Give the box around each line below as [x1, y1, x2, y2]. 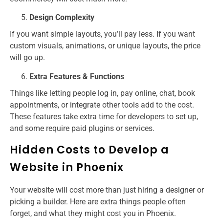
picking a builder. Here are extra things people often [10, 197, 186, 206]
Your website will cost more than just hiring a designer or [10, 185, 204, 195]
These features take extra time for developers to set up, [10, 111, 198, 121]
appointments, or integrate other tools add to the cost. [10, 100, 194, 109]
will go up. [10, 53, 45, 63]
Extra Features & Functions [29, 71, 124, 81]
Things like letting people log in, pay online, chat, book [10, 88, 195, 98]
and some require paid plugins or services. [10, 123, 154, 133]
